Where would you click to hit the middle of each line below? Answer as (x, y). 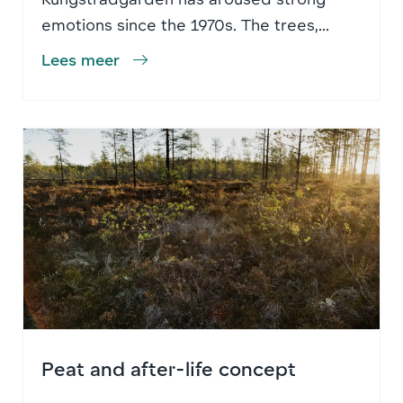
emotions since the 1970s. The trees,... (185, 24)
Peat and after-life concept (169, 367)
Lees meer (81, 59)
